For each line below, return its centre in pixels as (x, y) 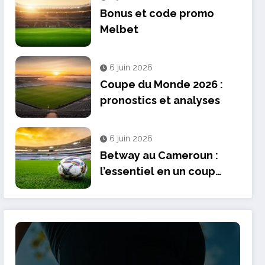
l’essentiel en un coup (158, 171)
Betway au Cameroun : (159, 155)
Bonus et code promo (157, 13)
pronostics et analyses (160, 100)
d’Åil (111, 187)
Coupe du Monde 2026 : (162, 84)
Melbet (119, 29)
